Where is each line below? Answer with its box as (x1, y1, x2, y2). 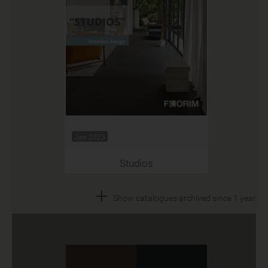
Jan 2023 (74, 132, 105, 141)
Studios (119, 156, 153, 170)
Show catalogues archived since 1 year (113, 192, 256, 204)
